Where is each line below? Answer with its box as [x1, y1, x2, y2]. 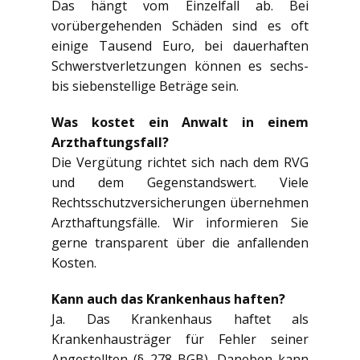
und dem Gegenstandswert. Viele [51, 173, 309, 191]
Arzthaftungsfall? [51, 133, 169, 151]
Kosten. [51, 253, 96, 272]
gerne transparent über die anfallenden [51, 233, 309, 252]
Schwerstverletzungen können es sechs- [51, 56, 309, 75]
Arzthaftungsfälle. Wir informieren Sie [51, 213, 309, 231]
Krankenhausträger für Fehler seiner [51, 329, 309, 348]
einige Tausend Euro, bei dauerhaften [51, 36, 309, 55]
